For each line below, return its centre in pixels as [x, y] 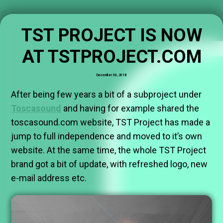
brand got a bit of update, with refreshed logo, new [110, 164]
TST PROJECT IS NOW [111, 36]
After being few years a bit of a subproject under [107, 95]
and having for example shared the [130, 109]
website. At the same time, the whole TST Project [109, 150]
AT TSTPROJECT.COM [111, 57]
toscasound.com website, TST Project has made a [111, 122]
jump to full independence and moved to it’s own [107, 136]
